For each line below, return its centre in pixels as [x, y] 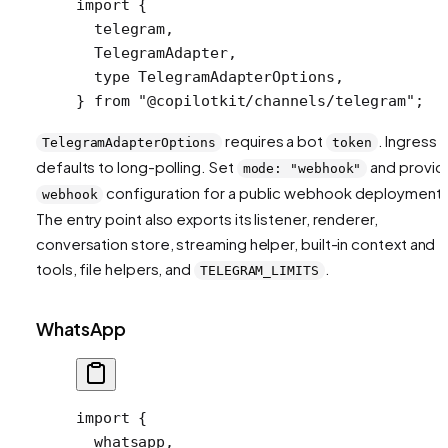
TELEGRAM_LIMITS [259, 270]
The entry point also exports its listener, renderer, [207, 218]
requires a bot [274, 140]
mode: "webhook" [302, 168]
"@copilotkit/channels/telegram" [272, 100]
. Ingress [407, 140]
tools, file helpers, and [115, 268]
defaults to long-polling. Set [136, 166]
